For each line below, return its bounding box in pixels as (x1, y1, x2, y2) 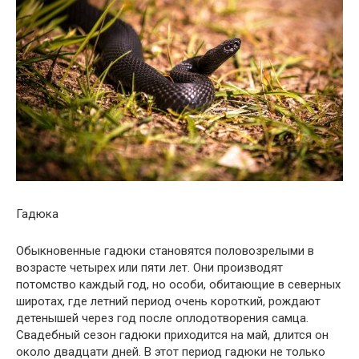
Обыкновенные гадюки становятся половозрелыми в (16, 243, 314, 258)
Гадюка (16, 206, 58, 221)
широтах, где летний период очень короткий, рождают (16, 293, 321, 309)
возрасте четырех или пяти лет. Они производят (16, 260, 283, 275)
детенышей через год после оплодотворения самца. (16, 310, 309, 325)
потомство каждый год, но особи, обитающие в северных (16, 276, 341, 292)
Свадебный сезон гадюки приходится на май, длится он (16, 327, 329, 342)
